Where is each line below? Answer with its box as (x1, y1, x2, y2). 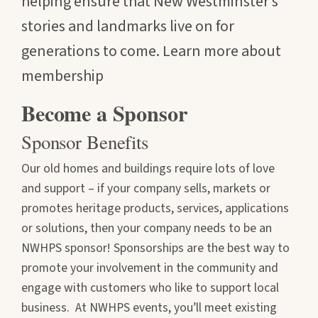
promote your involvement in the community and (21, 259, 278, 278)
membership (21, 64, 104, 87)
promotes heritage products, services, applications (21, 199, 289, 218)
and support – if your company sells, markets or (21, 180, 270, 198)
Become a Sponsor (21, 97, 187, 128)
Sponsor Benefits (21, 128, 148, 155)
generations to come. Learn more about (21, 39, 281, 62)
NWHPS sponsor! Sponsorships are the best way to (21, 239, 290, 258)
